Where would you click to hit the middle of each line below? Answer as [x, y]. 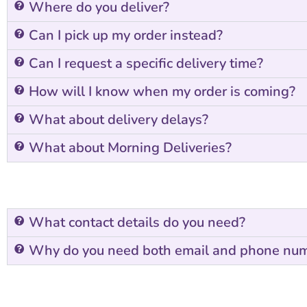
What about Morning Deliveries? [130, 148]
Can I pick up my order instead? [126, 35]
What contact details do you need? [137, 222]
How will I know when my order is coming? [162, 91]
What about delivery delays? [119, 120]
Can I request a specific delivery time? [146, 63]
